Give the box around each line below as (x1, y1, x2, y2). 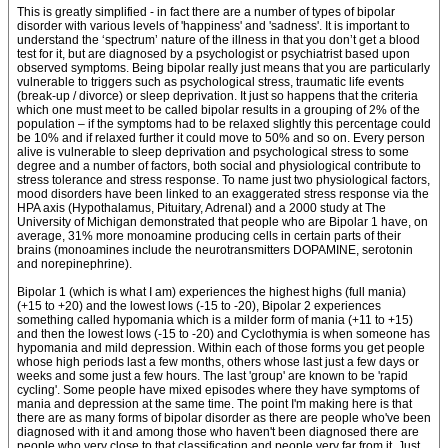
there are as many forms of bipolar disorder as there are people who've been (17, 411, 431, 425)
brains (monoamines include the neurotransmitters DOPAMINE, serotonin (17, 243, 413, 257)
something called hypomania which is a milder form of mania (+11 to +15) (17, 313, 413, 327)
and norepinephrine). (17, 257, 132, 271)
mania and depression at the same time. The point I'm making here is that (17, 397, 412, 411)
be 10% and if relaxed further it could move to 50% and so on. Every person (17, 131, 425, 145)
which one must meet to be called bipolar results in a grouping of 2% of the (17, 103, 420, 117)
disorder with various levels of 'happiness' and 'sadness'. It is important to (17, 19, 410, 33)
